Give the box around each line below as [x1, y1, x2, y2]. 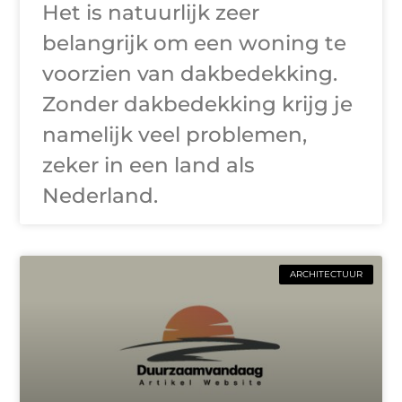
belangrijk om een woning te [42, 31, 347, 57]
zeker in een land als [42, 153, 256, 179]
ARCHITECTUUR [289, 268, 363, 281]
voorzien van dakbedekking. [42, 61, 338, 87]
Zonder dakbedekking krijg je [42, 92, 354, 118]
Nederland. [42, 183, 159, 209]
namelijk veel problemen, [42, 122, 308, 148]
